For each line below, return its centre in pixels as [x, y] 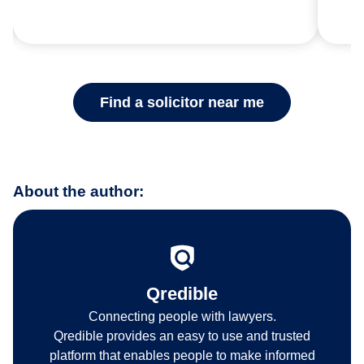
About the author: [78, 192]
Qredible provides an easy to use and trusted [182, 336]
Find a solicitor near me [182, 102]
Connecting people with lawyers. [182, 317]
